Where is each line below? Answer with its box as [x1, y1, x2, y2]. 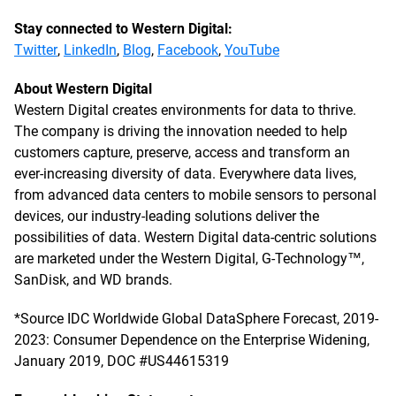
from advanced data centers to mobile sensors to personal [14, 187, 377, 203]
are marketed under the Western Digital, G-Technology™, [14, 250, 364, 267]
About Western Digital [14, 80, 152, 97]
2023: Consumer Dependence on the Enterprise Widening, [14, 331, 369, 348]
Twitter [14, 42, 57, 58]
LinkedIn [64, 42, 117, 58]
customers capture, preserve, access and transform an [14, 144, 350, 161]
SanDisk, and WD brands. [14, 271, 172, 288]
